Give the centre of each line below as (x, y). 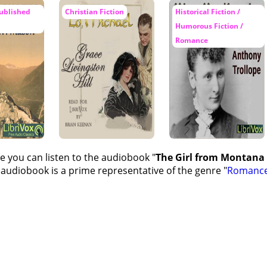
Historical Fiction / (208, 12)
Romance (192, 40)
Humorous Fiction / (209, 26)
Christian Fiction (94, 12)
